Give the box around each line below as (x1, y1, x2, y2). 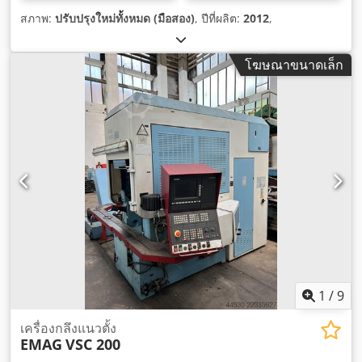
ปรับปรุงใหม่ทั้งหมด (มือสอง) (55, 11, 195, 27)
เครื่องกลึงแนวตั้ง (20, 318, 116, 337)
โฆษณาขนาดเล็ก (245, 56, 343, 74)
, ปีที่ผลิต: (195, 11, 243, 27)
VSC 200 (65, 334, 120, 354)
